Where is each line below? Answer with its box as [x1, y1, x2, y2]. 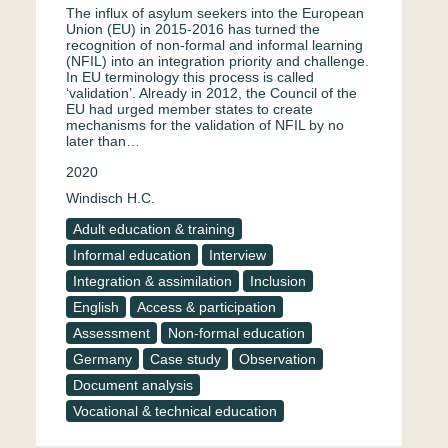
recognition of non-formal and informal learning [66, 37, 363, 53]
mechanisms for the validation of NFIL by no [66, 117, 344, 133]
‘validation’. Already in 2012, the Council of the [66, 85, 357, 101]
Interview [209, 247, 266, 263]
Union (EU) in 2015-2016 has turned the [66, 21, 320, 37]
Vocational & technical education [73, 403, 277, 419]
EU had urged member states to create [66, 101, 313, 117]
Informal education [73, 247, 191, 263]
